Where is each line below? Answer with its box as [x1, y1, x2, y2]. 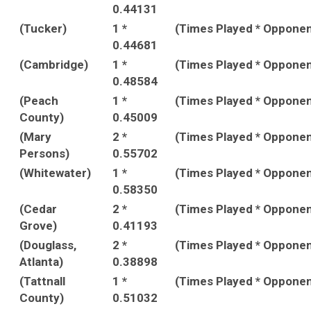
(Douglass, [19, 238, 76, 252]
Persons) [19, 146, 69, 160]
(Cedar [19, 202, 57, 216]
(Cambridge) [19, 58, 88, 72]
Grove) [19, 219, 57, 233]
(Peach [19, 94, 58, 108]
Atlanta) [19, 255, 63, 269]
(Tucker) [19, 22, 67, 35]
